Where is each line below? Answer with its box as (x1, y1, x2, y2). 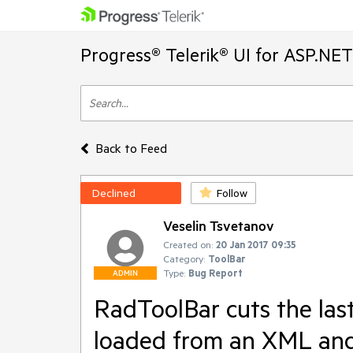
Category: (163, 252, 205, 265)
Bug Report (188, 266, 243, 279)
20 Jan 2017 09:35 (216, 238, 296, 251)
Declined (92, 186, 136, 200)
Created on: (163, 238, 213, 251)
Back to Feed (95, 140, 167, 156)
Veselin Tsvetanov (163, 217, 274, 234)
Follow (217, 186, 247, 200)
